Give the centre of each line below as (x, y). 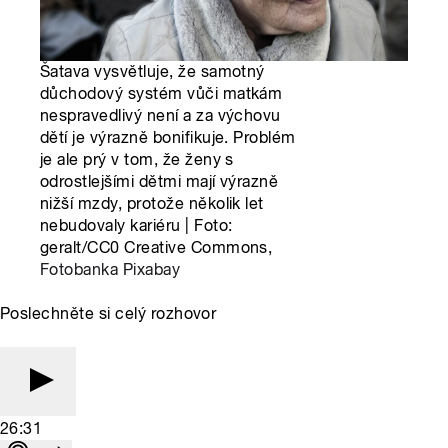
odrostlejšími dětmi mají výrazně (159, 182)
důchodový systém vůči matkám (161, 94)
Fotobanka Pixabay (110, 270)
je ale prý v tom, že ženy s (137, 160)
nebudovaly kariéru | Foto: (136, 226)
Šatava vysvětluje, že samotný (152, 72)
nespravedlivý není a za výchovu (160, 116)
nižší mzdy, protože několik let (152, 204)
